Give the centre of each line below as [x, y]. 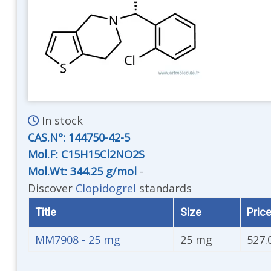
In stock [61, 120]
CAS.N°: [48, 137]
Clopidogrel [106, 188]
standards [164, 188]
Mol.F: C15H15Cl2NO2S [86, 154]
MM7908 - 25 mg [78, 239]
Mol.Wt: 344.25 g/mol [84, 171]
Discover [52, 188]
